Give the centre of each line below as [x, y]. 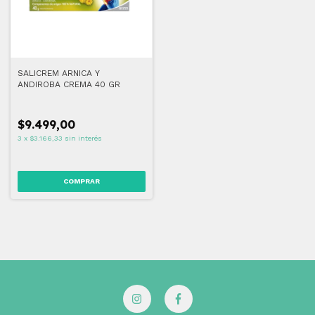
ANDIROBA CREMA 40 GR [69, 84]
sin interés [83, 138]
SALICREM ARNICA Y [59, 73]
